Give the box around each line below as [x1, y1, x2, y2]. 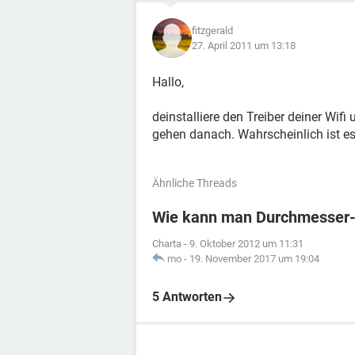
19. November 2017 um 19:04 [189, 253, 319, 265]
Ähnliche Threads [152, 177, 237, 189]
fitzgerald [192, 25, 233, 36]
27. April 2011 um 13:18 [192, 40, 296, 52]
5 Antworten [152, 289, 222, 304]
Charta [152, 238, 181, 250]
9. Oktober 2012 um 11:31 [189, 238, 303, 250]
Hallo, [152, 74, 184, 90]
